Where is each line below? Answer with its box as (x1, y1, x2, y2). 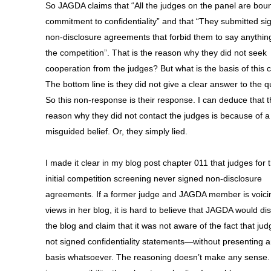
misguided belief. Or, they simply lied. (45, 126, 188, 136)
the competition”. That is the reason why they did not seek (45, 48, 267, 57)
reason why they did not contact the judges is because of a (45, 111, 270, 120)
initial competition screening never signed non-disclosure (45, 174, 262, 183)
